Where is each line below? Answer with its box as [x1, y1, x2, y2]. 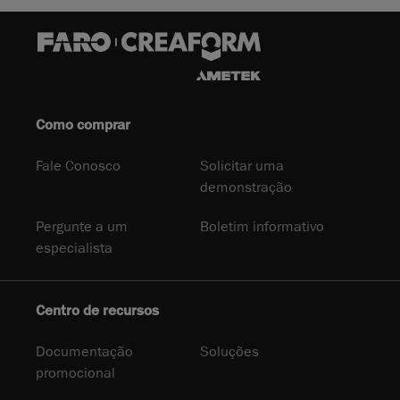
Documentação [36, 343, 133, 362]
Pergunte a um [36, 218, 128, 237]
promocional [36, 364, 115, 383]
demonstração [200, 179, 292, 197]
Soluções [200, 343, 259, 362]
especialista [36, 239, 112, 258]
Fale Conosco [36, 157, 121, 176]
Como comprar [36, 116, 130, 135]
